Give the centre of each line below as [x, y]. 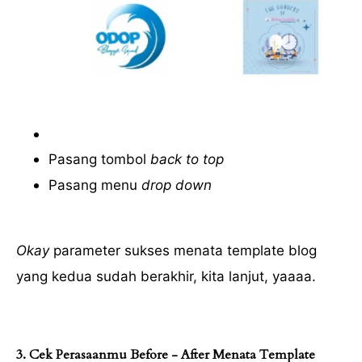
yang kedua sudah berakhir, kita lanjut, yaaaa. [166, 277]
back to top [187, 160]
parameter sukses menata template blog [183, 251]
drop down [175, 185]
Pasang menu [93, 185]
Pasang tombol [99, 160]
